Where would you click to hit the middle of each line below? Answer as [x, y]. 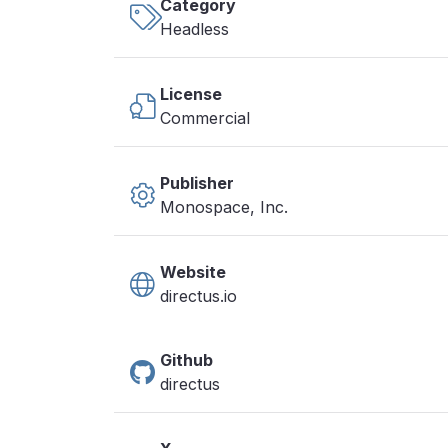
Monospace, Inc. [224, 207]
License [191, 94]
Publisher [197, 183]
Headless [194, 29]
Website [193, 272]
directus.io [198, 296]
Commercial [205, 118]
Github [186, 360]
